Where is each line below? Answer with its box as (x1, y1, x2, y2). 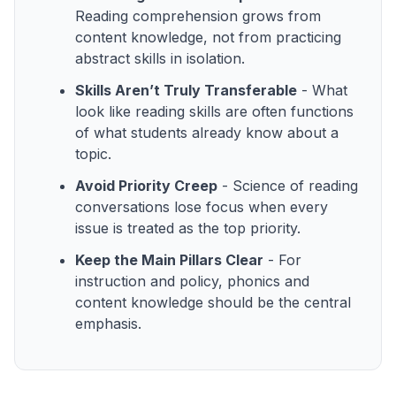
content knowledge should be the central (75, 293, 351, 311)
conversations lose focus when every (75, 197, 328, 216)
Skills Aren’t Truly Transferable (75, 80, 297, 99)
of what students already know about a (75, 123, 339, 141)
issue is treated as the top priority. (75, 218, 301, 237)
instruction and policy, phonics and (75, 271, 309, 290)
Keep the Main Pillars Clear (75, 250, 263, 269)
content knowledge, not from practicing (75, 27, 341, 46)
